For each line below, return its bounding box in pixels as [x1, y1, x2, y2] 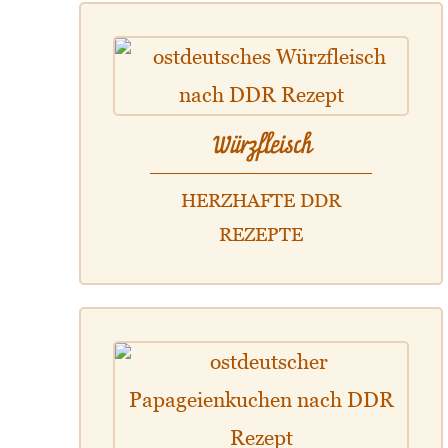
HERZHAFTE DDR [181, 188, 342, 212]
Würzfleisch [210, 126, 312, 162]
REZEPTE [219, 222, 304, 246]
